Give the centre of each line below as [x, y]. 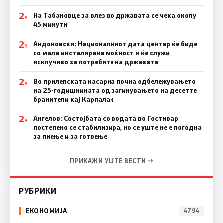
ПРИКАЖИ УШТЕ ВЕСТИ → [111, 161]
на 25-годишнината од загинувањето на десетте [115, 90]
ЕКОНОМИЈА [47, 211]
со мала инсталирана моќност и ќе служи [101, 53]
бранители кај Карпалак [73, 99]
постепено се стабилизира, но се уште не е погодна [117, 127]
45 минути [50, 24]
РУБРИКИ [38, 190]
